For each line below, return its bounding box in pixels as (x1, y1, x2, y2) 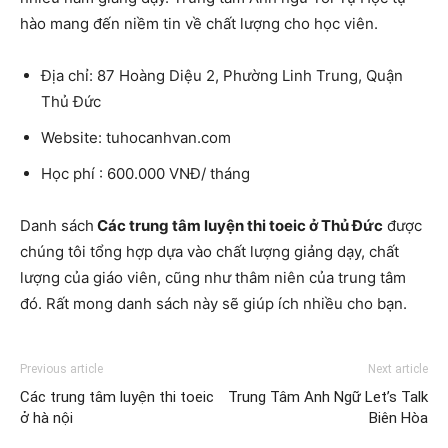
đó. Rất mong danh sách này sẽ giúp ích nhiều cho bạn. (20, 293, 407, 313)
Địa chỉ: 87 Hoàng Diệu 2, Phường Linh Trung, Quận (41, 65, 403, 85)
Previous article (20, 361, 103, 376)
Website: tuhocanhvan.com (41, 127, 231, 147)
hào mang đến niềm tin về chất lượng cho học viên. (20, 13, 378, 33)
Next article (368, 361, 428, 376)
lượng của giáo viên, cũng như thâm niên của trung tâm (20, 267, 406, 287)
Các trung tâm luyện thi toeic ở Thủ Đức (94, 215, 383, 235)
